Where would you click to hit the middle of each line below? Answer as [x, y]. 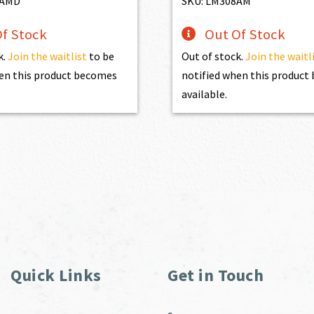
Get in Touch [216, 275]
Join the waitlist [47, 56]
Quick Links [56, 275]
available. [205, 94]
